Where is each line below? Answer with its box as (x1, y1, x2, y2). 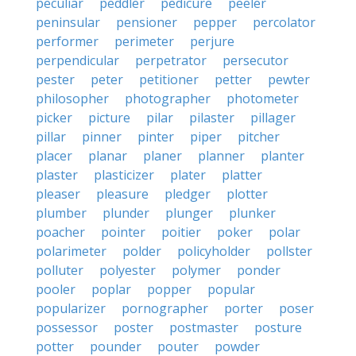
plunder (103, 204, 149, 222)
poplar (91, 281, 131, 298)
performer (36, 33, 99, 50)
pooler (36, 281, 75, 298)
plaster (36, 166, 78, 184)
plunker (229, 204, 276, 222)
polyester (99, 261, 156, 279)
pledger (164, 185, 211, 203)
